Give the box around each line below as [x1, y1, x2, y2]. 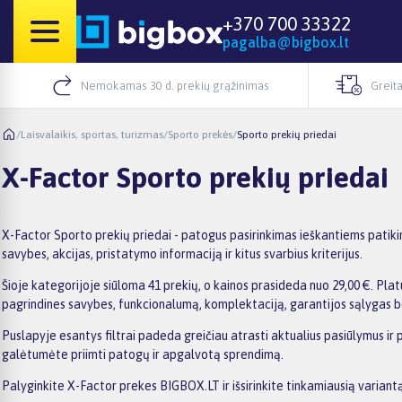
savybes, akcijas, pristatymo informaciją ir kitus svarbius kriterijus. [2, 246, 363, 261]
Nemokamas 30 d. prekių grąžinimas [80, 78, 269, 92]
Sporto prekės [168, 127, 232, 141]
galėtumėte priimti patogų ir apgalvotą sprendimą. [2, 346, 284, 362]
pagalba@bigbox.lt [223, 34, 349, 50]
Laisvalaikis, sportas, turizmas [21, 127, 163, 141]
